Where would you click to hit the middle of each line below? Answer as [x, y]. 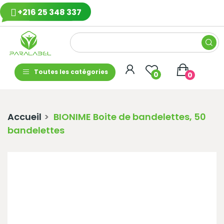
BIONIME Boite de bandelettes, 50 [130, 116]
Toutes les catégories [71, 72]
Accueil [24, 116]
